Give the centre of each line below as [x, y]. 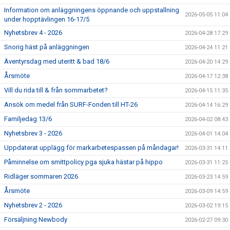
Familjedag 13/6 [28, 119]
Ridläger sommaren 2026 [41, 176]
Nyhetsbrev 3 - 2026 [33, 133]
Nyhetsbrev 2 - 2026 [33, 205]
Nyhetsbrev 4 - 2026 [33, 33]
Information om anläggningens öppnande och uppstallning [92, 10]
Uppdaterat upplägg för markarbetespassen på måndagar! [91, 148]
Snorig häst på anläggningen [47, 47]
